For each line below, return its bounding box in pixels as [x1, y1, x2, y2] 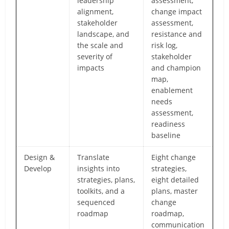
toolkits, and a [77, 186, 125, 196]
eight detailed [151, 174, 199, 185]
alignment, [77, 6, 114, 16]
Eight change [151, 152, 196, 162]
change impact [151, 6, 202, 16]
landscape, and [77, 29, 130, 39]
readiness [151, 119, 186, 129]
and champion [151, 62, 201, 73]
